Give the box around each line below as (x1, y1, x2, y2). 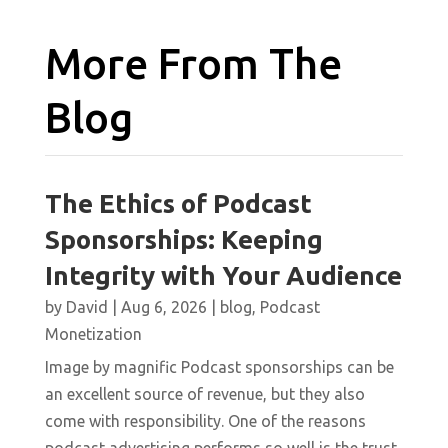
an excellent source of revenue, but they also (44, 385, 365, 404)
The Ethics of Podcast (44, 189, 312, 219)
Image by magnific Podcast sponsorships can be (44, 358, 394, 377)
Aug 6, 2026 (120, 298, 207, 317)
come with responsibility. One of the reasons (44, 412, 366, 431)
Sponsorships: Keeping (44, 225, 323, 255)
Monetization (44, 325, 142, 344)
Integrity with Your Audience (44, 261, 402, 291)
